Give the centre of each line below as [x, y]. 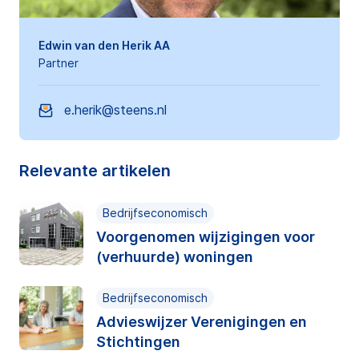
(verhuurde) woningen [175, 257]
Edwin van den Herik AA [104, 45]
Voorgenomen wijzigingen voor [206, 237]
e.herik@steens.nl [115, 110]
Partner [58, 63]
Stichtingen [138, 342]
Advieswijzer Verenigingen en [202, 322]
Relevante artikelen [95, 171]
